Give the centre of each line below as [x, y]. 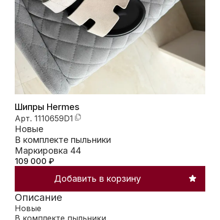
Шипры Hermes [47, 107]
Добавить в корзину [97, 179]
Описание [39, 198]
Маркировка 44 [48, 151]
